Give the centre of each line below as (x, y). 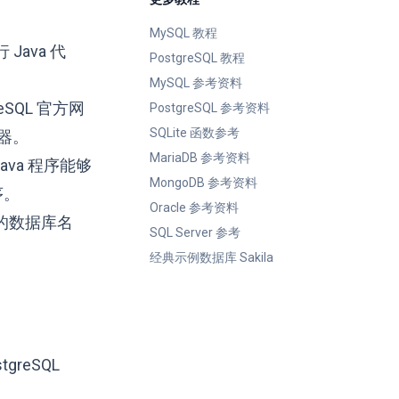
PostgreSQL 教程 (197, 58)
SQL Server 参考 (195, 232)
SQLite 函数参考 (195, 133)
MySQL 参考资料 (196, 83)
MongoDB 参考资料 (204, 183)
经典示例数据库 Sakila (212, 257)
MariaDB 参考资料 (200, 158)
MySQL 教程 (183, 33)
